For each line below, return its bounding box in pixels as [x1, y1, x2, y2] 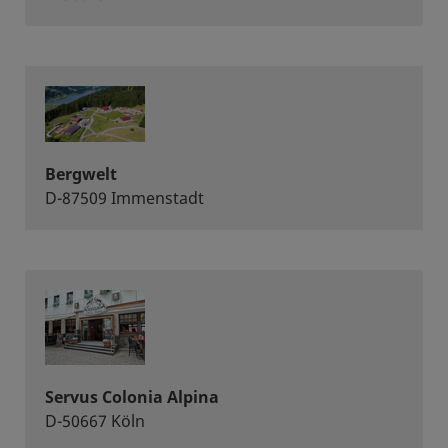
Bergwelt [45, 163, 117, 185]
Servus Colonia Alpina [45, 386, 219, 408]
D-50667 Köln [45, 410, 145, 432]
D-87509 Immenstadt [45, 187, 204, 209]
